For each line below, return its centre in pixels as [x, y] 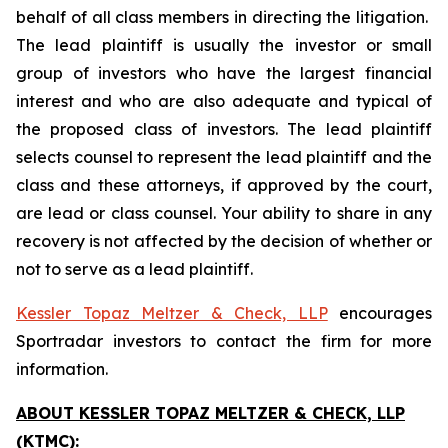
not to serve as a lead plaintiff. [134, 269]
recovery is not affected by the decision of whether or [224, 241]
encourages [379, 313]
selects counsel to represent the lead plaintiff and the [224, 157]
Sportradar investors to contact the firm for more [224, 341]
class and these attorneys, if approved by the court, [224, 185]
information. [62, 369]
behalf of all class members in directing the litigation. [224, 17]
